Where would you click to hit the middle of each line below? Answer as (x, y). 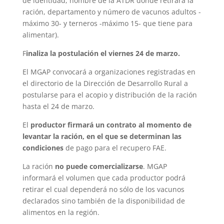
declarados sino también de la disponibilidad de (103, 200)
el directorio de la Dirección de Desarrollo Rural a (105, 83)
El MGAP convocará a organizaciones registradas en (109, 71)
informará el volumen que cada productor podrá (104, 177)
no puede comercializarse (99, 166)
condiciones (43, 147)
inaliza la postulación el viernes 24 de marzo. (103, 53)
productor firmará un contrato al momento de (111, 124)
